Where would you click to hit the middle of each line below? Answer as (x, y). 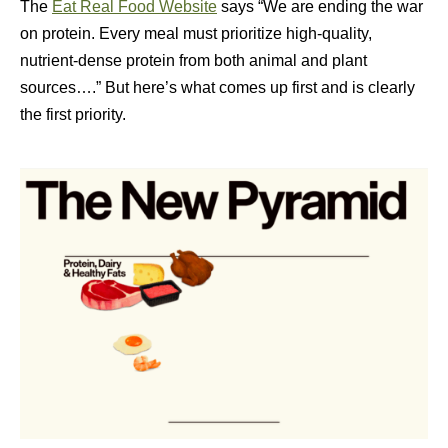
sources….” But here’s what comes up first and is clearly (217, 87)
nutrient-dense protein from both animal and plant (193, 60)
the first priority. (73, 114)
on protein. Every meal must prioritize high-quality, (196, 33)
